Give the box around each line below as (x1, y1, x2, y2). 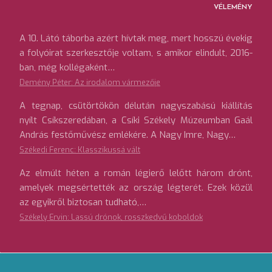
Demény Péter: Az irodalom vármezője (19, 77, 160, 88)
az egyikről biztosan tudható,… (19, 196, 146, 209)
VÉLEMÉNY (214, 4, 253, 12)
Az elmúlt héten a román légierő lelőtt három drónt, (19, 167, 253, 180)
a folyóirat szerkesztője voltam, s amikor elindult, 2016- (19, 47, 253, 59)
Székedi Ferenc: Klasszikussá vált (19, 144, 140, 155)
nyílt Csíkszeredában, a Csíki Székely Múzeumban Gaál (19, 114, 253, 127)
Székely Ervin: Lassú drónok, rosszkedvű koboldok (19, 212, 203, 223)
